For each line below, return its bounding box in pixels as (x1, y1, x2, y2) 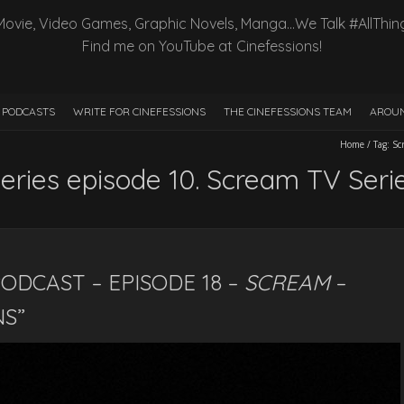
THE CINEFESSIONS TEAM (223, 104, 352, 118)
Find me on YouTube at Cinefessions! (82, 36, 322, 55)
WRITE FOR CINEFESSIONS (72, 104, 206, 118)
